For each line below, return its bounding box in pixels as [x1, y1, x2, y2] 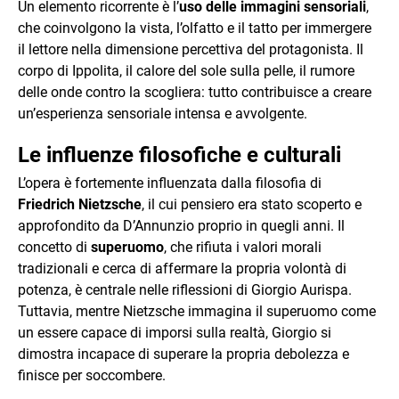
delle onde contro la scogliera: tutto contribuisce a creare [18, 84, 371, 101]
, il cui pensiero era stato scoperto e [142, 196, 362, 213]
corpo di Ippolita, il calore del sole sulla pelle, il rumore [18, 62, 354, 79]
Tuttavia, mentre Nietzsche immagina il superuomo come [18, 303, 376, 320]
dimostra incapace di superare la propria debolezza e [18, 346, 349, 362]
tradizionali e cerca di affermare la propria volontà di [18, 260, 346, 277]
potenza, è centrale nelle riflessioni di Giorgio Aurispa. [18, 281, 352, 298]
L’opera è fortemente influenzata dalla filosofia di [18, 175, 322, 191]
